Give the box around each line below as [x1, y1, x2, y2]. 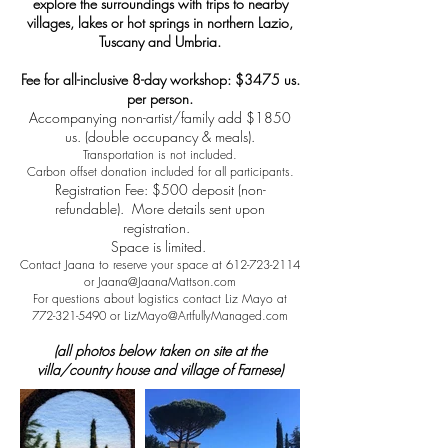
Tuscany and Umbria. [99, 32, 221, 52]
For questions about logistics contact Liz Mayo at [33, 290, 287, 308]
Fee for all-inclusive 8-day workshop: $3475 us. [20, 70, 300, 90]
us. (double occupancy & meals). [65, 127, 255, 147]
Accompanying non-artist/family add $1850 [29, 108, 291, 128]
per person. [127, 89, 193, 109]
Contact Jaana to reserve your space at [20, 256, 226, 274]
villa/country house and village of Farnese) [37, 360, 283, 380]
